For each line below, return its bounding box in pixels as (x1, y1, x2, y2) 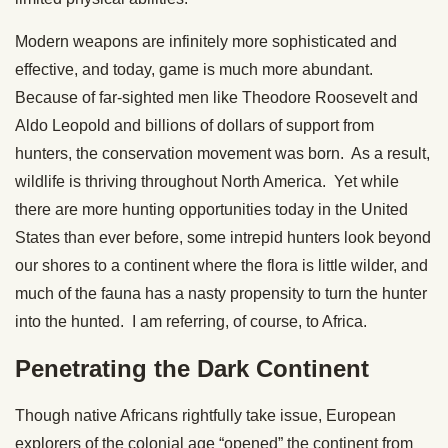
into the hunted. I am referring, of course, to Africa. (15, 313, 367, 331)
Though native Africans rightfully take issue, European (15, 407, 396, 425)
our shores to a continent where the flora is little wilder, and (15, 257, 428, 275)
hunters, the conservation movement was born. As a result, (15, 145, 430, 163)
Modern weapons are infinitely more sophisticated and (15, 33, 397, 51)
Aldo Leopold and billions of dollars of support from (15, 117, 374, 135)
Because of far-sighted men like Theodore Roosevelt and (15, 89, 418, 107)
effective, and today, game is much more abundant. (15, 61, 381, 79)
